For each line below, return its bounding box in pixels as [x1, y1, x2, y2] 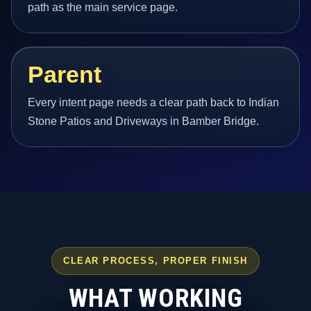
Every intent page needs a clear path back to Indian [28, 96, 280, 108]
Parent [28, 62, 102, 88]
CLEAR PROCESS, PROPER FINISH [62, 255, 249, 267]
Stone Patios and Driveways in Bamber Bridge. [28, 115, 260, 127]
